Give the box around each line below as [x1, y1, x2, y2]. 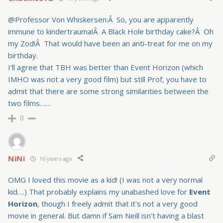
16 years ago [37, 154, 72, 162]
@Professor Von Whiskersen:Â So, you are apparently [8, 14, 194, 25]
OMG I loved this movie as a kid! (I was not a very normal [8, 175, 203, 185]
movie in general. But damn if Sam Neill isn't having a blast [8, 211, 204, 221]
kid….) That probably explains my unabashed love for [8, 187, 189, 197]
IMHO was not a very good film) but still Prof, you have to [8, 74, 207, 85]
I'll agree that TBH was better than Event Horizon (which [8, 62, 203, 73]
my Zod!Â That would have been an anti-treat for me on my [8, 38, 213, 49]
